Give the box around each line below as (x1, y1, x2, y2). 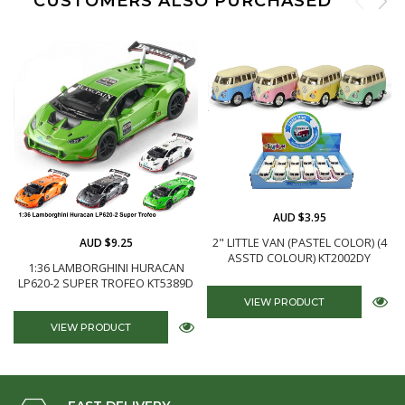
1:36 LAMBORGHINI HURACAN (27, 260, 184, 276)
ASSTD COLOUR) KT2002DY (228, 250, 371, 267)
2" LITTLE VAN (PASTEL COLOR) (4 (212, 235, 387, 251)
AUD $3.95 (272, 210, 326, 226)
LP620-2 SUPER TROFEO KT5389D (18, 276, 193, 291)
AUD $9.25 (79, 235, 133, 250)
